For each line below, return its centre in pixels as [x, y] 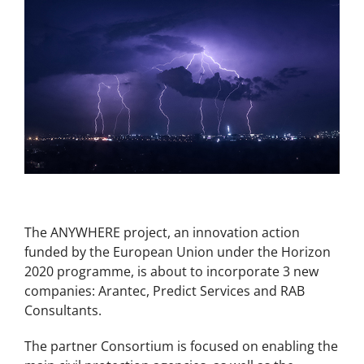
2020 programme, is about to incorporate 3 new [171, 272]
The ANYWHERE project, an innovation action [162, 233]
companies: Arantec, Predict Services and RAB [165, 291]
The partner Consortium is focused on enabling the [181, 347]
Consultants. [63, 311]
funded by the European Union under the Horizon [178, 252]
